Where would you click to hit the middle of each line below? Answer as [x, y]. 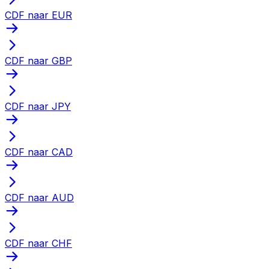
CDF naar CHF [38, 243]
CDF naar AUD [39, 197]
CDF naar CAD [39, 152]
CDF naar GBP [38, 60]
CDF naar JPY [38, 106]
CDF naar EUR [38, 15]
